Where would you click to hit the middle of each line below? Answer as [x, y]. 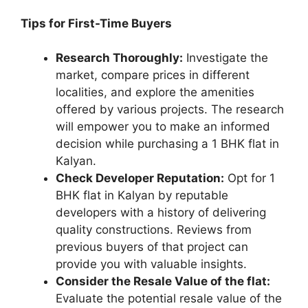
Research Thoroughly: [119, 58]
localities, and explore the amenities [155, 92]
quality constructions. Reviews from [154, 230]
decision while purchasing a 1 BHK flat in [167, 144]
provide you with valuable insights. [151, 264]
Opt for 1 [250, 178]
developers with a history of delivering [161, 213]
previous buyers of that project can [152, 247]
